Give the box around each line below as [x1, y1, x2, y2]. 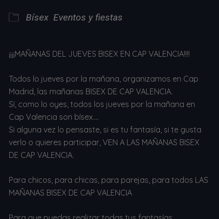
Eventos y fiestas [53, 11, 123, 23]
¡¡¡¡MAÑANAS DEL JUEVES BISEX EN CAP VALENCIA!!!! [8, 48, 190, 59]
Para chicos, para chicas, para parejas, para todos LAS [8, 175, 208, 185]
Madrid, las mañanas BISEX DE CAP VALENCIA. [8, 86, 173, 96]
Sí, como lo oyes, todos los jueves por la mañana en [8, 99, 195, 109]
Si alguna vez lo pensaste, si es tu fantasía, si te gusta [8, 124, 201, 134]
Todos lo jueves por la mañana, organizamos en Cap [8, 73, 198, 84]
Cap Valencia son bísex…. [8, 111, 99, 122]
